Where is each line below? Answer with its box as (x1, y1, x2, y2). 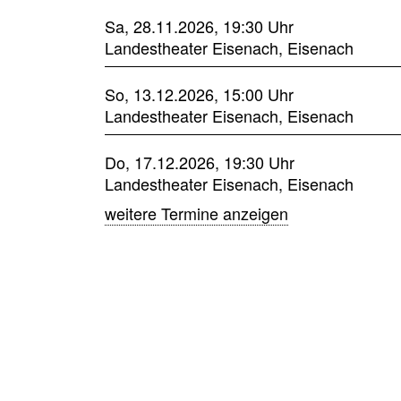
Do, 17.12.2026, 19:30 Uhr (105, 149, 294, 174)
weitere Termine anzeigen (105, 200, 288, 225)
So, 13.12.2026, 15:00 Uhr (105, 81, 294, 106)
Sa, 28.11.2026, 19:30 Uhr (105, 13, 294, 38)
